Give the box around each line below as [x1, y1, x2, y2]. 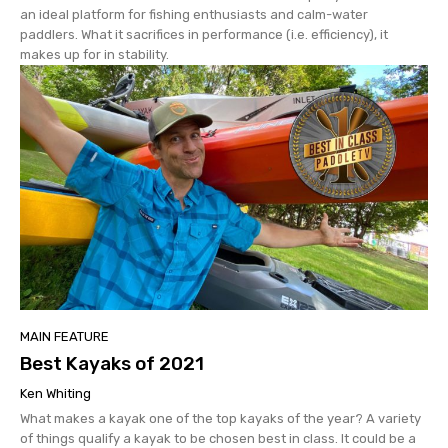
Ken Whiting [20, 386, 91, 402]
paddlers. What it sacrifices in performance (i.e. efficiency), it [20, 27, 388, 43]
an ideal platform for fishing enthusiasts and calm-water [20, 7, 368, 23]
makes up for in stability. [20, 47, 169, 63]
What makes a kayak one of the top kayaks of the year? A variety [20, 411, 421, 427]
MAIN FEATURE [20, 329, 109, 345]
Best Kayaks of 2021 [20, 352, 204, 376]
